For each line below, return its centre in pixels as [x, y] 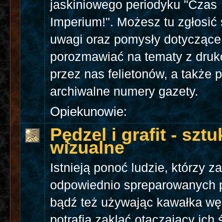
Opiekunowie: [89, 112]
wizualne [87, 148]
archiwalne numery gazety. [124, 92]
